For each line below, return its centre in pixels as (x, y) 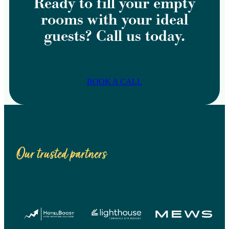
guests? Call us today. (114, 36)
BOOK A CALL (114, 82)
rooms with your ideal (114, 20)
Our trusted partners (61, 155)
